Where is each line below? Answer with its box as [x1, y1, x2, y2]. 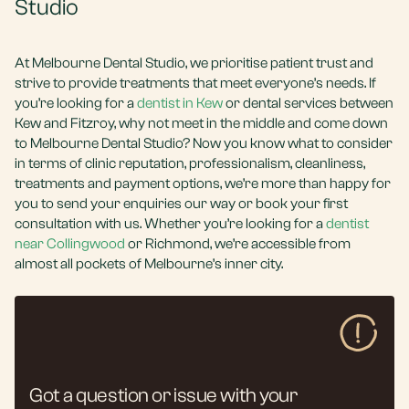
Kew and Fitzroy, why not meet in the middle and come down [15, 115, 388, 131]
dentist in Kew [137, 95, 223, 111]
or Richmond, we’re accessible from [125, 236, 351, 252]
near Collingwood [15, 236, 125, 252]
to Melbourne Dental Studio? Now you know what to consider [15, 135, 393, 152]
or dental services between [223, 95, 393, 111]
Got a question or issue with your [29, 383, 298, 407]
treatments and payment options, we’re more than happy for [15, 175, 391, 192]
